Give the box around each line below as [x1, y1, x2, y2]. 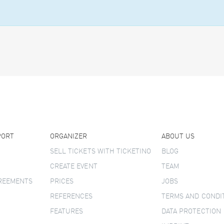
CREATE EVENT [50, 163, 97, 170]
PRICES [50, 178, 74, 185]
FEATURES [50, 208, 83, 215]
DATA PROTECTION [161, 208, 221, 215]
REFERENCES [50, 193, 93, 200]
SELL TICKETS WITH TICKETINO [50, 148, 151, 155]
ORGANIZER [50, 133, 87, 140]
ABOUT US [161, 133, 195, 140]
